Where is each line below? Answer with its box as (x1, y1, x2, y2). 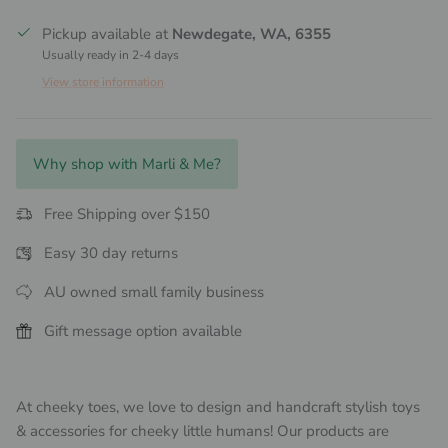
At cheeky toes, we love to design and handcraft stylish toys (16, 397, 420, 418)
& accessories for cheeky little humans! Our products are (16, 421, 389, 442)
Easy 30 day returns (44, 243, 178, 264)
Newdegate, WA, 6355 (172, 24, 331, 45)
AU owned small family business (44, 282, 264, 303)
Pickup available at (42, 24, 172, 45)
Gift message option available (44, 321, 242, 342)
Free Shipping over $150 (44, 204, 210, 225)
